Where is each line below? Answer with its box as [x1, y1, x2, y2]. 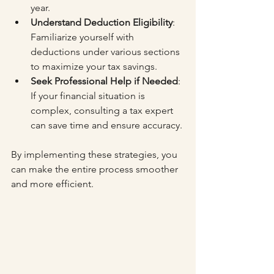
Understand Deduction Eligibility [31, 16, 172, 28]
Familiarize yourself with [31, 31, 136, 43]
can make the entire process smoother [11, 163, 180, 175]
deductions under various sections [31, 45, 182, 57]
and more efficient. [11, 177, 94, 190]
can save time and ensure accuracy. [31, 119, 182, 131]
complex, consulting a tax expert [31, 104, 176, 116]
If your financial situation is [31, 89, 147, 102]
